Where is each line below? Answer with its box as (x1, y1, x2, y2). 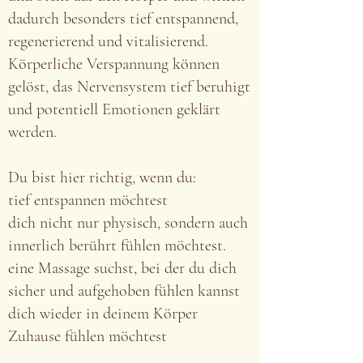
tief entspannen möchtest (8, 190, 168, 210)
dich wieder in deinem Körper (8, 304, 198, 323)
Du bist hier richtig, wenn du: (8, 168, 196, 187)
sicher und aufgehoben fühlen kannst (8, 281, 240, 301)
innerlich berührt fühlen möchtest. (8, 236, 226, 255)
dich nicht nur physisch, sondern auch (8, 213, 248, 233)
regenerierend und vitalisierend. (8, 32, 208, 51)
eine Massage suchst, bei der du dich (8, 258, 237, 278)
